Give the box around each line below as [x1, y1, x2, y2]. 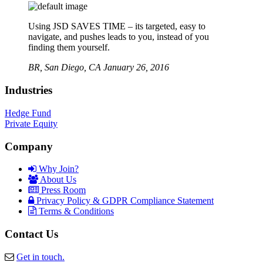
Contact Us [5, 227, 58, 240]
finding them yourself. [28, 42, 110, 53]
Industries [5, 84, 52, 97]
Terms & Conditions [36, 206, 114, 217]
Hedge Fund [5, 107, 51, 118]
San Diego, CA [45, 62, 101, 73]
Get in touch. [16, 251, 65, 262]
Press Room [39, 185, 86, 195]
